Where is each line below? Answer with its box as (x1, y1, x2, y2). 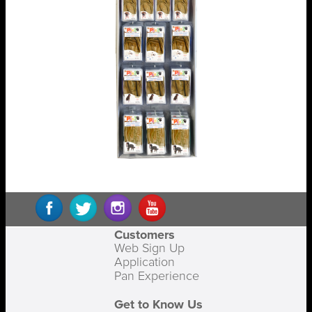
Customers (114, 227, 175, 243)
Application (114, 256, 175, 270)
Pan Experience (114, 270, 200, 283)
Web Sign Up (114, 242, 185, 256)
